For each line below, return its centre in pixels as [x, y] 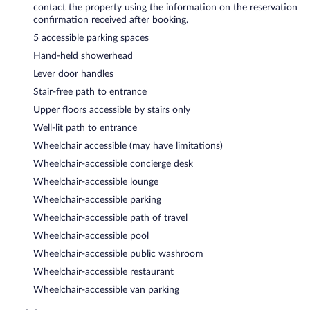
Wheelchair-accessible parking [97, 200]
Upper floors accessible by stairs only [112, 110]
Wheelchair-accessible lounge [96, 182]
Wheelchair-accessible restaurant [103, 272]
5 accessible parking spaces [91, 38]
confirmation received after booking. [111, 20]
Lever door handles [73, 74]
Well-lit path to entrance [85, 128]
